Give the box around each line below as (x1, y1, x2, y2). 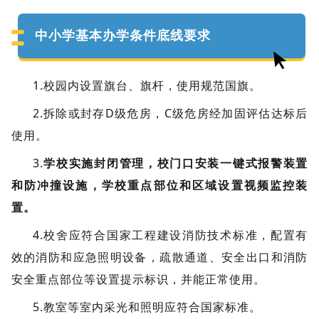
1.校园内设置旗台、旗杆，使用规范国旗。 (32, 78, 265, 94)
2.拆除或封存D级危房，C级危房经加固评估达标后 (32, 105, 308, 122)
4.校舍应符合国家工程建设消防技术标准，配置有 (32, 227, 308, 244)
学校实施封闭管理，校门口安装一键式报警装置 (43, 155, 308, 172)
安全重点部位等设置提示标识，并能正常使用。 (11, 271, 266, 288)
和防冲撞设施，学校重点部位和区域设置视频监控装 (11, 177, 308, 194)
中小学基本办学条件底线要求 (34, 28, 211, 43)
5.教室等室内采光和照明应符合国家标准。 (32, 299, 265, 315)
